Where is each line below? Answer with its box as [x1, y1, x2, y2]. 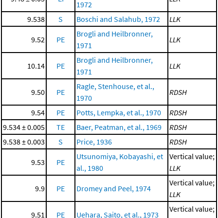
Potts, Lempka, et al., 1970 [76, 108, 161, 118]
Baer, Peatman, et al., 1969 [76, 122, 162, 132]
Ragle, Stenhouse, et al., [76, 81, 154, 91]
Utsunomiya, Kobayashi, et [76, 151, 163, 162]
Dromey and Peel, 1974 [76, 183, 151, 194]
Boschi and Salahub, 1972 [76, 14, 160, 24]
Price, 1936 [76, 137, 112, 147]
